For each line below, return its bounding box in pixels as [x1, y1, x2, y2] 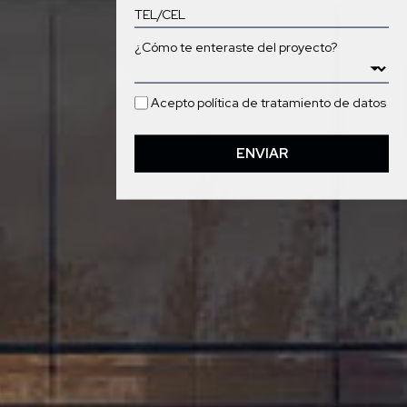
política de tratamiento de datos [196, 94, 386, 111]
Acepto [151, 94, 194, 111]
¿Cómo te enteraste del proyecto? [134, 38, 337, 55]
